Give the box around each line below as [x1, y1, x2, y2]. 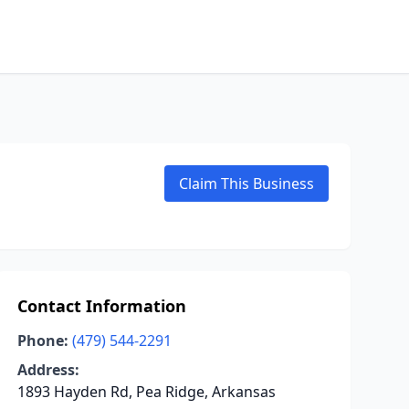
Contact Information [16, 295, 186, 317]
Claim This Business [179, 173, 314, 194]
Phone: [16, 330, 68, 351]
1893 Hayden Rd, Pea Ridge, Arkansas [16, 382, 276, 402]
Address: [16, 360, 79, 380]
